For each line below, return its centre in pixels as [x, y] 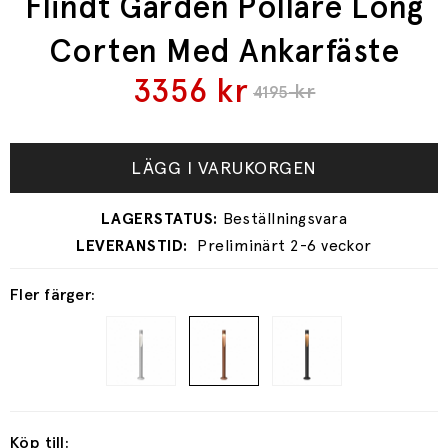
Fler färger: [53, 294]
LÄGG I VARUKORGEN [224, 168]
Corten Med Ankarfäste [224, 51]
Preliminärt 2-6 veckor [284, 246]
